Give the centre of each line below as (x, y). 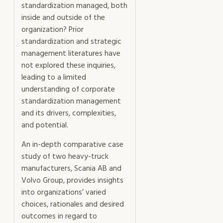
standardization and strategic (71, 42)
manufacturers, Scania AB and (71, 169)
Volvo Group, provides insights (72, 181)
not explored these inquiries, (68, 65)
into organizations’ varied (64, 193)
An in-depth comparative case (72, 145)
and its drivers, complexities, (69, 113)
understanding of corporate (68, 89)
